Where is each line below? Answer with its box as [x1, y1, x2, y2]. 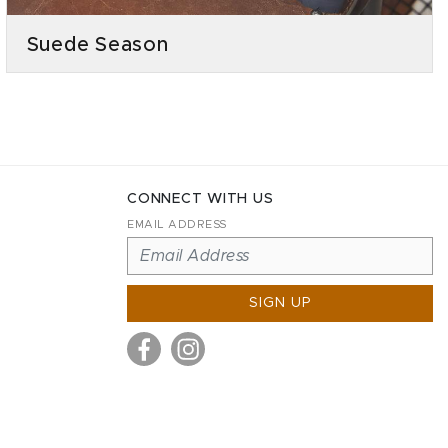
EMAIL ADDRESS [127, 219, 227, 231]
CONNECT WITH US [127, 192, 274, 207]
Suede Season [26, 35, 169, 56]
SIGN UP [248, 296, 312, 311]
